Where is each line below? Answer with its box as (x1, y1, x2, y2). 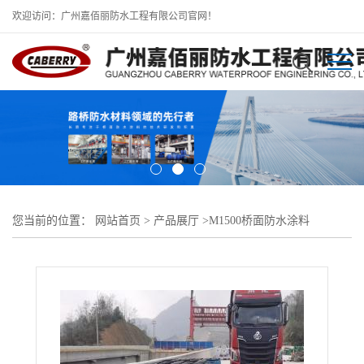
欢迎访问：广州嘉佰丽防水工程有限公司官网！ (12, 11, 217, 22)
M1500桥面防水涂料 (209, 214, 310, 227)
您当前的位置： (12, 214, 95, 227)
